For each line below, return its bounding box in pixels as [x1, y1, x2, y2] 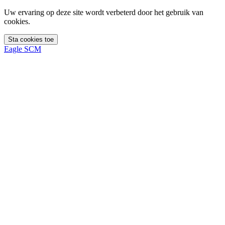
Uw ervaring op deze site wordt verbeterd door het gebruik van [4, 8, 203, 17]
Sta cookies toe [8, 36, 54, 43]
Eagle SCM [4, 45, 41, 53]
